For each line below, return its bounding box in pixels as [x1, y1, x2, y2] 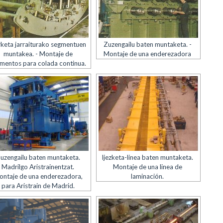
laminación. [131, 172, 164, 180]
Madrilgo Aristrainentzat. [1, 163, 75, 171]
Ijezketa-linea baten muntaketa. [102, 153, 194, 161]
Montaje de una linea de [112, 163, 182, 171]
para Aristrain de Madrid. [1, 182, 75, 190]
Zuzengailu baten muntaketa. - [103, 40, 192, 48]
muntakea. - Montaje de [3, 50, 73, 58]
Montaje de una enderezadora [104, 50, 192, 58]
